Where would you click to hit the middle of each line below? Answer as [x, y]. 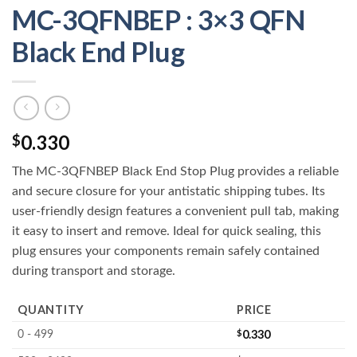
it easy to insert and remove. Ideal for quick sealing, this [167, 231]
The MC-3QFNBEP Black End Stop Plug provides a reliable [175, 172]
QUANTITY [51, 310]
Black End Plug [98, 51]
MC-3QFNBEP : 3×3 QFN [158, 19]
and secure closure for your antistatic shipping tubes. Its [169, 192]
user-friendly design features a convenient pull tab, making [175, 212]
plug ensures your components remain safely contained [166, 251]
